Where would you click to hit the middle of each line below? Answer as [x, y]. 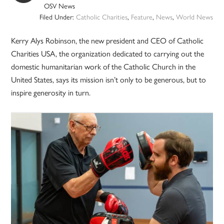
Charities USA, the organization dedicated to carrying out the [108, 53]
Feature [141, 17]
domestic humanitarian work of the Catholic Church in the [103, 66]
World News [194, 17]
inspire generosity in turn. [51, 92]
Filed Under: [57, 17]
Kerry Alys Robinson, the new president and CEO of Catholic [107, 40]
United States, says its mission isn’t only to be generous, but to [109, 79]
